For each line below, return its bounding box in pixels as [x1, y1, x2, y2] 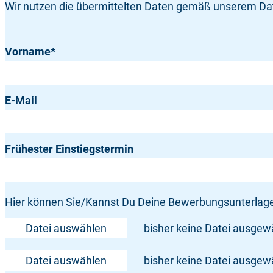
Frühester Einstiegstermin [5, 143, 133, 156]
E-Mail [5, 94, 37, 107]
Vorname [5, 45, 51, 58]
